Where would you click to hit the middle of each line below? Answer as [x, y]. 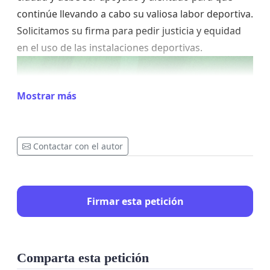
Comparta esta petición [83, 258]
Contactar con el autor [78, 146]
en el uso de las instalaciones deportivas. [110, 48]
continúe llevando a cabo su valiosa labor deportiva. [135, 14]
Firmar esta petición [135, 201]
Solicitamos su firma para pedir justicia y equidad [129, 31]
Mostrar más [47, 96]
